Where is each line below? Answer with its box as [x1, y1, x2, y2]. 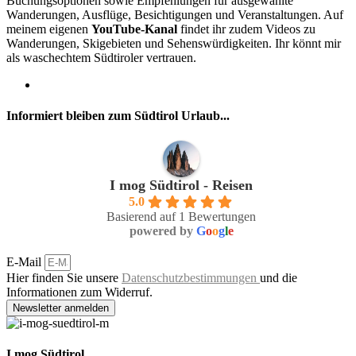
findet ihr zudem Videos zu [180, 22, 315, 37]
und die [260, 270, 297, 284]
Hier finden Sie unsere [6, 270, 122, 284]
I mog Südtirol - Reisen [110, 176, 253, 193]
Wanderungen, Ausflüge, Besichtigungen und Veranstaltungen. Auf [6, 8, 343, 22]
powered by [129, 223, 196, 238]
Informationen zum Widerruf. [6, 284, 153, 299]
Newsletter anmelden [13, 301, 109, 314]
